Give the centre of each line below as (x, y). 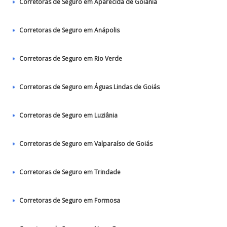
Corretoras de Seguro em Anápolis (69, 30)
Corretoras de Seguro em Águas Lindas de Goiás (89, 87)
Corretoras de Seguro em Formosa (70, 200)
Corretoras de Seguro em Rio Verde (71, 59)
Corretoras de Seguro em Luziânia (68, 115)
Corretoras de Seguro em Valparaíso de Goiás (86, 144)
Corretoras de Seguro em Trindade (70, 172)
